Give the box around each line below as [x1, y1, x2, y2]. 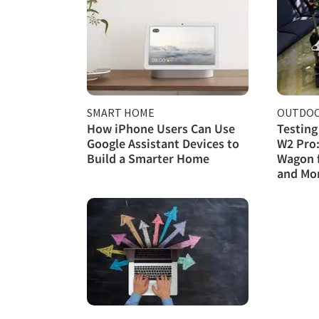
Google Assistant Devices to [87, 135, 239, 152]
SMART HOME [87, 105, 155, 120]
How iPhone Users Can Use [87, 120, 235, 137]
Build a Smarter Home [87, 150, 209, 167]
